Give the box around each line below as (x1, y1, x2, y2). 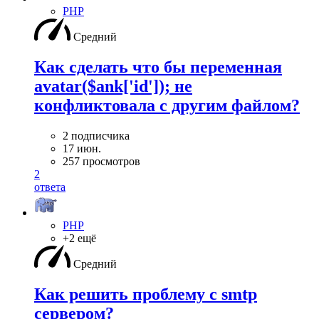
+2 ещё (63, 231, 96, 244)
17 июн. (63, 142, 101, 155)
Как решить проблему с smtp (34, 284, 257, 303)
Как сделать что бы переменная (34, 58, 282, 77)
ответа (34, 180, 66, 193)
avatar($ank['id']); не (34, 77, 192, 96)
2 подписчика (63, 129, 130, 142)
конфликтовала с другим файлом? (34, 96, 300, 115)
